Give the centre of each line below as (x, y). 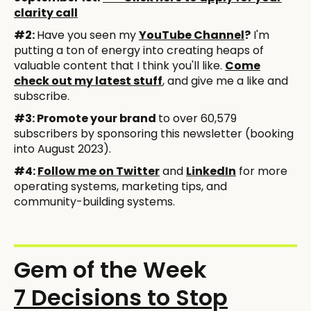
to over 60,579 (197, 118)
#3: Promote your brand (86, 118)
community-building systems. (94, 201)
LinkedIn (211, 171)
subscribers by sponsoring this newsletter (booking (154, 133)
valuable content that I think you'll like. (119, 65)
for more (262, 171)
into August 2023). (62, 149)
